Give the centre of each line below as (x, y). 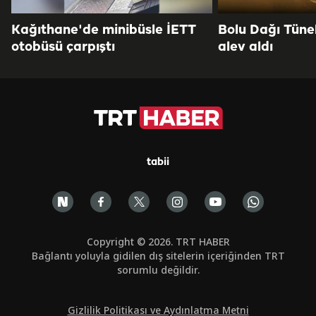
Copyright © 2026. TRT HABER (158, 241)
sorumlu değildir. (158, 269)
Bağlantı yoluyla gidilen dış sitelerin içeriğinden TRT (158, 255)
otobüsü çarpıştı (63, 47)
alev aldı (245, 47)
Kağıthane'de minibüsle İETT (104, 30)
